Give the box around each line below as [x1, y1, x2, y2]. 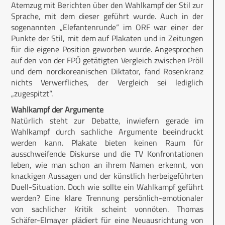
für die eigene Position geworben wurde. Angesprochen [11, 43, 203, 56]
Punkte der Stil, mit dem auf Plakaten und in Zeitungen [11, 32, 203, 45]
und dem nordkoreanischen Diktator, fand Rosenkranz [11, 65, 203, 78]
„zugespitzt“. [11, 87, 53, 100]
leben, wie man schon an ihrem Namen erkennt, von [11, 159, 203, 171]
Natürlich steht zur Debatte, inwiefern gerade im [11, 115, 203, 127]
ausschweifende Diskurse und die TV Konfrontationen [11, 148, 203, 160]
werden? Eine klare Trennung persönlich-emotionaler [11, 192, 203, 204]
